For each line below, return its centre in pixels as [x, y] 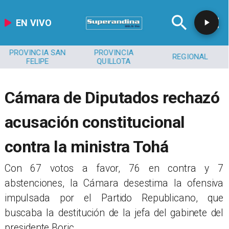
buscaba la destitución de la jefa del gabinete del [114, 213]
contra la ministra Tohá [86, 147]
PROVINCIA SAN [37, 52]
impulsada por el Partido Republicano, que [114, 198]
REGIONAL [190, 57]
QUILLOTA [114, 61]
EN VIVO [34, 22]
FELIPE [37, 61]
